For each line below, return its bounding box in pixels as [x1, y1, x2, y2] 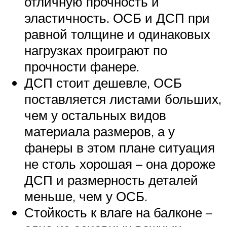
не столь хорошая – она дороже [24, 155, 215, 172]
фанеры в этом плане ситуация [24, 139, 215, 156]
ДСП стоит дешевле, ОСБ [24, 74, 182, 91]
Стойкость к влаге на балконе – [24, 204, 212, 220]
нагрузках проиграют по [24, 42, 167, 58]
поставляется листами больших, [24, 90, 221, 107]
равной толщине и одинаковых [24, 25, 210, 42]
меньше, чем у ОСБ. [24, 187, 147, 204]
